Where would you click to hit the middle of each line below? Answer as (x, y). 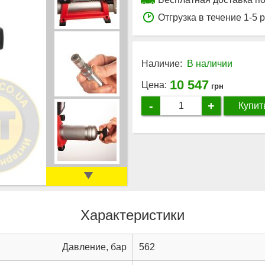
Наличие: (162, 63)
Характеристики (132, 215)
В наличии (210, 63)
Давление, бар (94, 247)
